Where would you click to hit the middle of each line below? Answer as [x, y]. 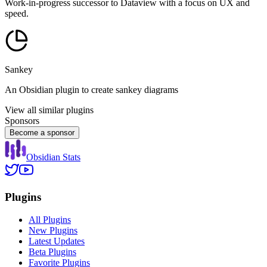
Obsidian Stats [53, 157]
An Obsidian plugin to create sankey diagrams [91, 89]
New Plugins [53, 231]
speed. [17, 13]
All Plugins [50, 220]
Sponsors [22, 120]
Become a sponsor [42, 132]
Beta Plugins [52, 252]
